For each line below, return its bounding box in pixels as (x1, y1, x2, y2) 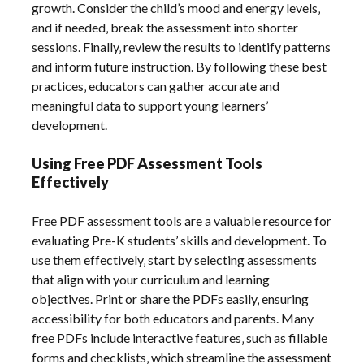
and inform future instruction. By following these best (32, 58, 327, 74)
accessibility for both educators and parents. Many (32, 310, 314, 326)
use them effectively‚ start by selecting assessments (32, 251, 318, 267)
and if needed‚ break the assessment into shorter (32, 19, 299, 35)
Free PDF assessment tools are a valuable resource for (32, 212, 332, 228)
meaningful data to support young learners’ (32, 97, 269, 113)
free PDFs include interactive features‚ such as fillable (32, 329, 328, 345)
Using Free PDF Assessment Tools (32, 154, 263, 172)
